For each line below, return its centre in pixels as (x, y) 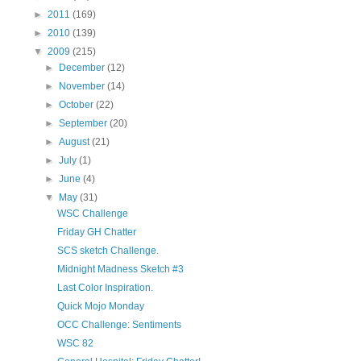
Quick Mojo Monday (100, 306)
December (83, 68)
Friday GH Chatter (96, 232)
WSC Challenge (92, 214)
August (76, 142)
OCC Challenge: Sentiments (119, 325)
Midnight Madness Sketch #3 (120, 269)
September (85, 123)
